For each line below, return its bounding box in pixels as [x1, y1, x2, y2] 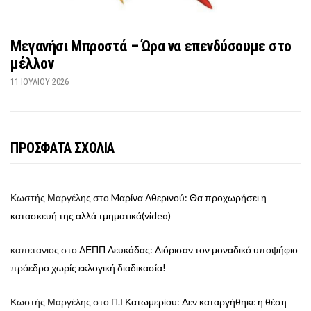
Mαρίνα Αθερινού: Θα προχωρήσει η [111, 191, 267, 203]
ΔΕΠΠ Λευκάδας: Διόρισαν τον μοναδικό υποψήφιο [79, 243, 298, 255]
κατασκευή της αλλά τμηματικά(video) [10, 209, 171, 221]
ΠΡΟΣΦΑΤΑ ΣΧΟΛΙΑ [10, 139, 115, 156]
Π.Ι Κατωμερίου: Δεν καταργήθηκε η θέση [111, 295, 287, 308]
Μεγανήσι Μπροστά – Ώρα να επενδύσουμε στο [10, 37, 292, 55]
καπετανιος [10, 243, 59, 255]
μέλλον [10, 54, 54, 72]
